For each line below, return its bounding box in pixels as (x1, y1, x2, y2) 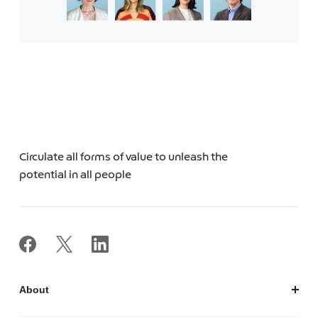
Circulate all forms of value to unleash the (19, 152, 228, 163)
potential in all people (19, 170, 131, 181)
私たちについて (19, 302, 89, 314)
